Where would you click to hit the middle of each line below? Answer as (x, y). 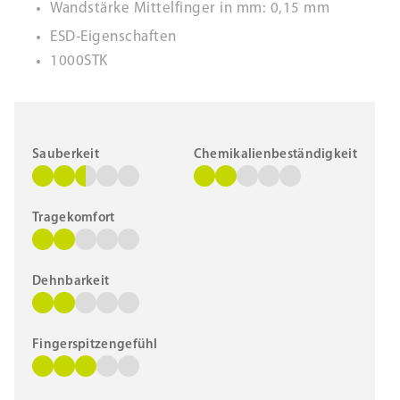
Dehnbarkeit (71, 282)
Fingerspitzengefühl (95, 345)
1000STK (79, 61)
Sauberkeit (66, 155)
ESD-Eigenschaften (113, 37)
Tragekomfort (74, 218)
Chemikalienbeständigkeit (275, 155)
